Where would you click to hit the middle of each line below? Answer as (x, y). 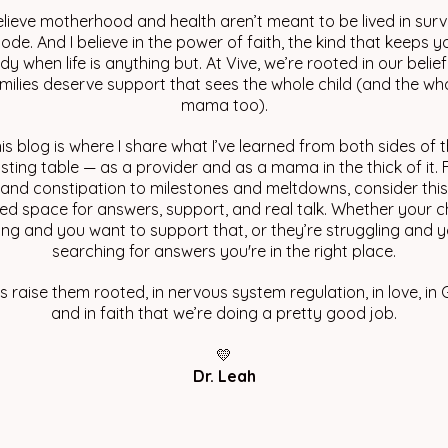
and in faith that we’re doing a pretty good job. (224, 313)
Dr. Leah (224, 376)
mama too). (224, 105)
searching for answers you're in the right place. (224, 251)
